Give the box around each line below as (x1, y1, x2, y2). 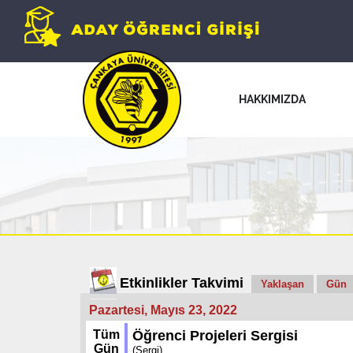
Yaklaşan (261, 278, 304, 290)
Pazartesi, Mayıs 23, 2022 (89, 303, 237, 317)
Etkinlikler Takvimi (120, 275, 243, 291)
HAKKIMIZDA (239, 92, 306, 106)
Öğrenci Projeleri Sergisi (132, 328, 298, 344)
